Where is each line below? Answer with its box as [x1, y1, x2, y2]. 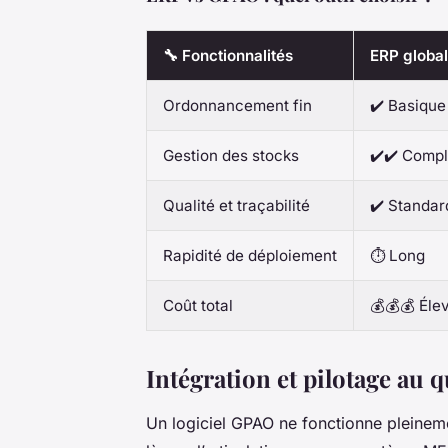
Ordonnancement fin [163, 96, 312, 116]
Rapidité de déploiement [163, 246, 337, 266]
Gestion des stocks [163, 146, 299, 166]
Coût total [163, 296, 233, 316]
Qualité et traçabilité [163, 196, 310, 216]
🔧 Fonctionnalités [163, 46, 293, 66]
